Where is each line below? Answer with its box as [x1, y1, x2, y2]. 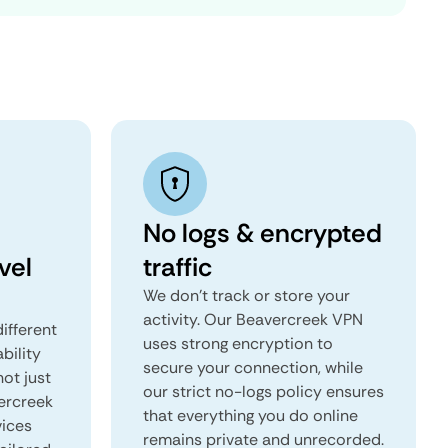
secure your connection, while [143, 357, 363, 378]
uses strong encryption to [143, 333, 333, 354]
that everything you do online [143, 405, 358, 426]
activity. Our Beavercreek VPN [143, 309, 363, 330]
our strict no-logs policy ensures [143, 381, 384, 402]
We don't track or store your [143, 285, 350, 306]
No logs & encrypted [143, 216, 382, 250]
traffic [143, 250, 212, 284]
